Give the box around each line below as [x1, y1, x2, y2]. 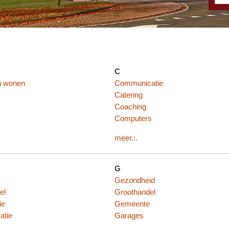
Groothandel [114, 188, 155, 197]
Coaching [114, 102, 146, 111]
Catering [114, 90, 143, 99]
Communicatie [114, 79, 163, 87]
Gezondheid [114, 176, 155, 185]
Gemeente [114, 200, 150, 209]
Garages [114, 212, 144, 220]
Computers [114, 114, 152, 123]
